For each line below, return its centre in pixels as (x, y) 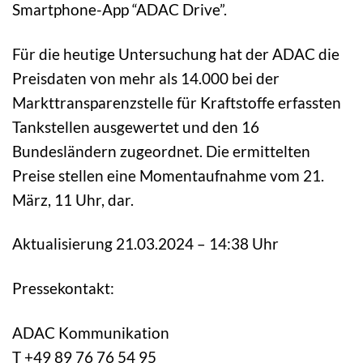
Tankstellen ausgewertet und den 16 (136, 126)
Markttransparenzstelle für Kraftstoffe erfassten (177, 102)
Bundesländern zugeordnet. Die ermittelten (161, 151)
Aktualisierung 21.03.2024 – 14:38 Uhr (145, 244)
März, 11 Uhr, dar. (73, 199)
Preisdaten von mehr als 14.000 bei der (146, 78)
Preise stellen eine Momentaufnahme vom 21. (168, 175)
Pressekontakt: (63, 288)
